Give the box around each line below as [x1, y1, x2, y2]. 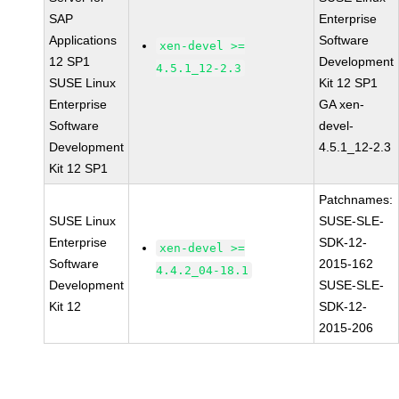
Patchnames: [319, 192, 394, 207]
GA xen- [319, 97, 365, 111]
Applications [49, 33, 118, 47]
